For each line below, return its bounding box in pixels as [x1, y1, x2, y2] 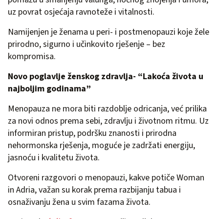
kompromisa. [8, 50, 56, 63]
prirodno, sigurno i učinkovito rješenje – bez [8, 38, 165, 50]
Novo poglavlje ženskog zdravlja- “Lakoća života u [8, 70, 203, 83]
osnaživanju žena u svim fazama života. [8, 196, 151, 208]
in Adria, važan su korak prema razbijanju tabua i [8, 183, 181, 196]
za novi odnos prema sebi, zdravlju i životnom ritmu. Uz [8, 114, 209, 127]
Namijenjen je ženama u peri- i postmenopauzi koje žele [8, 25, 209, 38]
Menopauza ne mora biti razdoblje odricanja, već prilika [8, 102, 207, 115]
